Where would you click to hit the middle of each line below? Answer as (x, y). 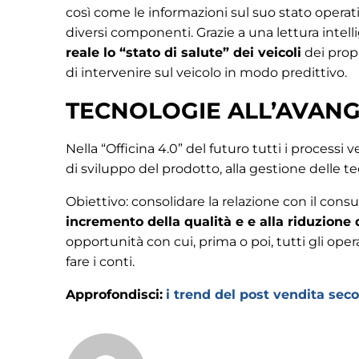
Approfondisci (113, 294)
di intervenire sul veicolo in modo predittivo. (206, 72)
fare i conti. (100, 261)
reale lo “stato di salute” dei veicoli (184, 52)
